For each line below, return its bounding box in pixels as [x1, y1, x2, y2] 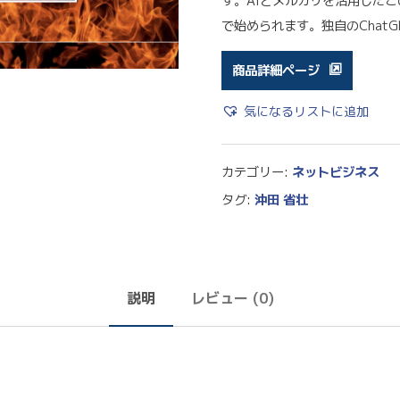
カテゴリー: [221, 162, 292, 181]
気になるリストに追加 [243, 102, 369, 121]
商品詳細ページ [231, 61, 320, 79]
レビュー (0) [190, 287, 274, 308]
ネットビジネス [291, 162, 379, 181]
